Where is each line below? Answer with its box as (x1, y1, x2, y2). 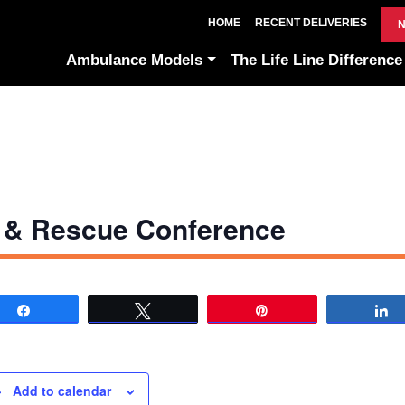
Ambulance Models (66, 52, 203, 69)
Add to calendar (13, 381, 112, 400)
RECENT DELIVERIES (255, 16, 367, 29)
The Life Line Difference (230, 52, 402, 69)
